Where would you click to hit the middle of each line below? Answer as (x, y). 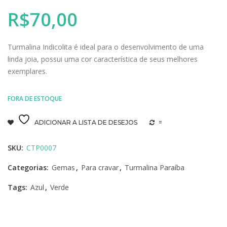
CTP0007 (41, 148)
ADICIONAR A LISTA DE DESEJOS (86, 123)
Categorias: (29, 168)
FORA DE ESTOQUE (35, 99)
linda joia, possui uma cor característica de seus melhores (103, 59)
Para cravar (100, 168)
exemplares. (27, 71)
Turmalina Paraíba (155, 168)
